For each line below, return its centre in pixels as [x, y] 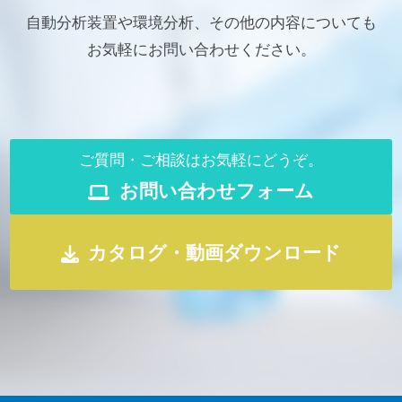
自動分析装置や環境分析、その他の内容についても [201, 23]
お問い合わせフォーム [216, 190]
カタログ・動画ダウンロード [215, 252]
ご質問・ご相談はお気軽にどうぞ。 [201, 160]
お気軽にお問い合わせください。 [201, 50]
